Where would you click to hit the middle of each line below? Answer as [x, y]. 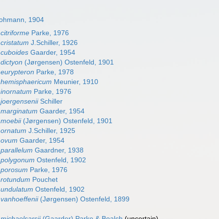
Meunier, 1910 [75, 82]
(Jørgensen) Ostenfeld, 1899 [84, 199]
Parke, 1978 [54, 72]
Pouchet [44, 179]
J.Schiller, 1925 [51, 131]
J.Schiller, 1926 [54, 43]
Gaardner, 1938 [58, 150]
